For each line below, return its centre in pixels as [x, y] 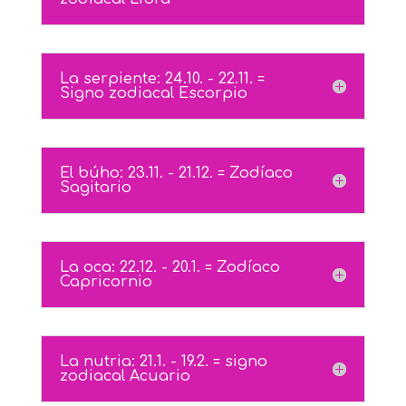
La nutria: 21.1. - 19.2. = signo [163, 362]
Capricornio [106, 282]
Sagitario [95, 188]
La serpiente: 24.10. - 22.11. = [162, 79]
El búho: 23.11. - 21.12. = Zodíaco [176, 173]
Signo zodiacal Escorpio [153, 93]
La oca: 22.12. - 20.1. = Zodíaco [169, 267]
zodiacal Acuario [125, 376]
